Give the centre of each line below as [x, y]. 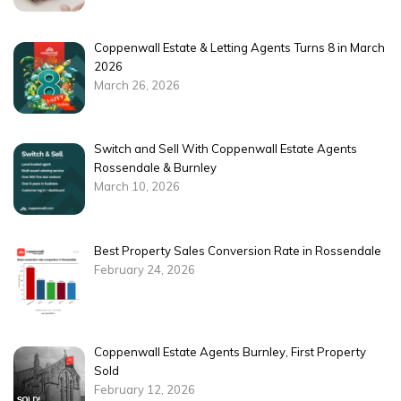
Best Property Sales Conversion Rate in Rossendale [237, 250]
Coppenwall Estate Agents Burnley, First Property [230, 352]
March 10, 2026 [137, 187]
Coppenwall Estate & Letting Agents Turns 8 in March [239, 48]
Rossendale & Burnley [155, 168]
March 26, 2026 [137, 85]
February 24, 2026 [144, 269]
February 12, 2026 [144, 390]
